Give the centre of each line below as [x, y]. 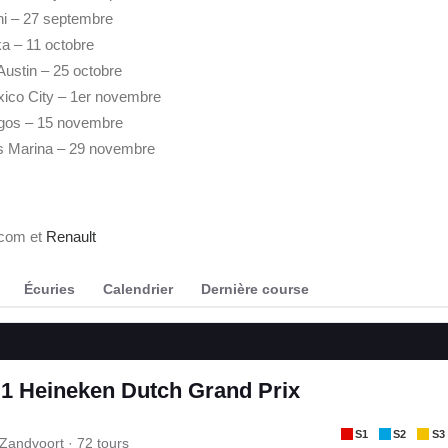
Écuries [49, 289]
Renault [71, 236]
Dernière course [255, 289]
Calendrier [138, 289]
